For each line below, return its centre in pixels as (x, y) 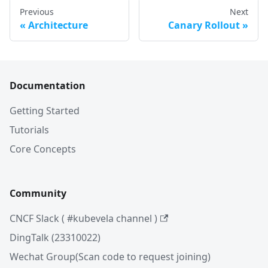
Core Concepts (43, 149)
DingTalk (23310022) (55, 237)
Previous (37, 11)
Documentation (48, 86)
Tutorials (29, 130)
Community (38, 193)
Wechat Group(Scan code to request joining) (110, 257)
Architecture (58, 25)
